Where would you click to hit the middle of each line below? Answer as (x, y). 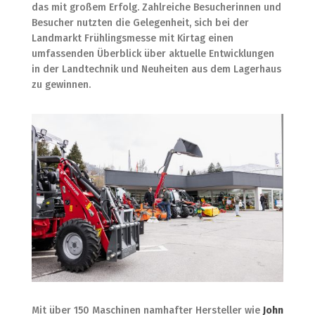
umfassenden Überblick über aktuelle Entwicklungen (153, 53)
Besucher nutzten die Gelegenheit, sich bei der (140, 22)
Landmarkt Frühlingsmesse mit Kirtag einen (132, 38)
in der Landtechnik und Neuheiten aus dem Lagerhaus (156, 69)
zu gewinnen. (61, 84)
